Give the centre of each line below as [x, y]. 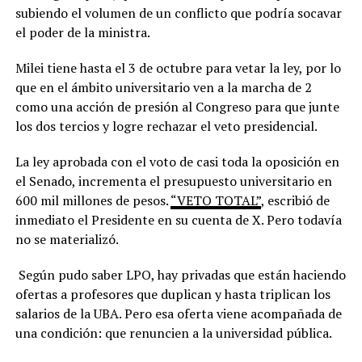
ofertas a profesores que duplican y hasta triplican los [173, 294]
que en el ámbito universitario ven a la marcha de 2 [163, 87]
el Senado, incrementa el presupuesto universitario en [173, 181]
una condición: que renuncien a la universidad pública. [175, 333]
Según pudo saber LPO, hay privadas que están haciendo [180, 274]
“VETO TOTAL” [215, 200]
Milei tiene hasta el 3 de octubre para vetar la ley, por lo [178, 67]
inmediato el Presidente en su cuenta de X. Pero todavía [178, 219]
